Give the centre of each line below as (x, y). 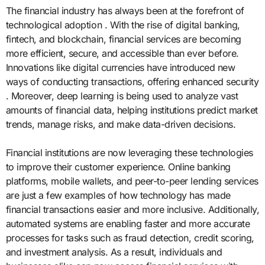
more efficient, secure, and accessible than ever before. (122, 53)
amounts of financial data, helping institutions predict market (132, 110)
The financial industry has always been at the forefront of (125, 10)
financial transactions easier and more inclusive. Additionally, (132, 209)
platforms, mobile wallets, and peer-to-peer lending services (132, 181)
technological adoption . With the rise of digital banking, (123, 25)
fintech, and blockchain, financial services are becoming (123, 39)
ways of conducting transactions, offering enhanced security (132, 81)
